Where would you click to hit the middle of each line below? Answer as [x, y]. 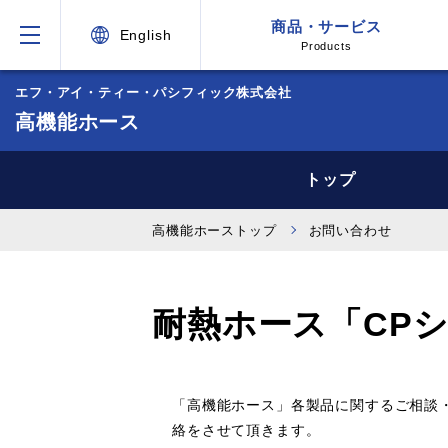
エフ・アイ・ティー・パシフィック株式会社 [153, 92]
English [145, 34]
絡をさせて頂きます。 [246, 430]
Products [326, 46]
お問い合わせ [350, 230]
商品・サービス [326, 26]
